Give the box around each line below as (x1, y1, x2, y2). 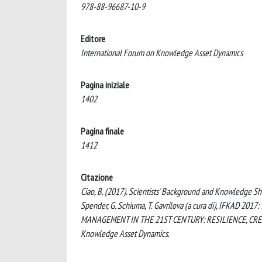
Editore (81, 33, 105, 44)
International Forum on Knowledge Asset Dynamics (81, 47, 243, 58)
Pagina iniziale (81, 79, 129, 91)
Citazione (81, 171, 113, 183)
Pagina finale (81, 125, 124, 137)
